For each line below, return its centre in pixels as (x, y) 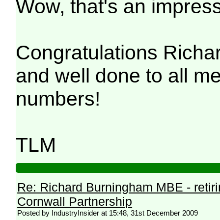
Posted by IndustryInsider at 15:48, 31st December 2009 (108, 213)
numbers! (58, 99)
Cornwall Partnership (75, 202)
